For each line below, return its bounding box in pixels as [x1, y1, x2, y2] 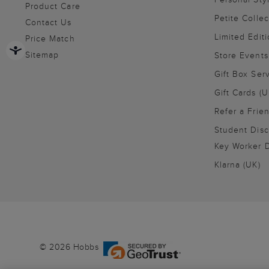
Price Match [25, 32, 75, 44]
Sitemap [25, 49, 59, 61]
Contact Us [25, 16, 72, 28]
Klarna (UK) [214, 159, 261, 171]
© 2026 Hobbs [40, 241, 98, 253]
